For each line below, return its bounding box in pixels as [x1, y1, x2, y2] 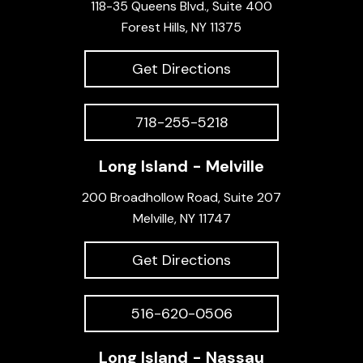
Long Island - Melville [99, 155, 264, 177]
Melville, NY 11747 [132, 209, 231, 227]
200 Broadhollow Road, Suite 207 [82, 188, 281, 206]
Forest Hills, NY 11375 [122, 18, 241, 36]
